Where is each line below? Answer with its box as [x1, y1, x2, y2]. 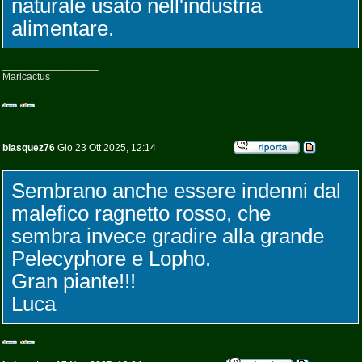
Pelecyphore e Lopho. [11, 246, 211, 271]
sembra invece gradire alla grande [11, 224, 324, 248]
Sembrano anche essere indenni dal [11, 179, 341, 203]
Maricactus [2, 71, 50, 82]
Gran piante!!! [11, 269, 136, 293]
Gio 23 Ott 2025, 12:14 [55, 142, 156, 154]
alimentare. [11, 16, 114, 40]
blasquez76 [2, 142, 55, 154]
